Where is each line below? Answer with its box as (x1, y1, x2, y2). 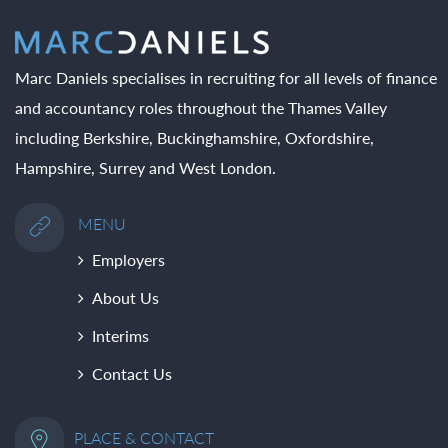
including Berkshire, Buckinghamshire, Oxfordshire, (15, 127, 374, 147)
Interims (92, 325, 149, 345)
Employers (92, 249, 165, 269)
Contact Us (92, 363, 172, 383)
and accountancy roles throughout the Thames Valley (15, 97, 387, 117)
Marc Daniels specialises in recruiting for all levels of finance (15, 67, 437, 87)
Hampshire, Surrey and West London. (15, 157, 276, 177)
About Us (92, 287, 159, 307)
